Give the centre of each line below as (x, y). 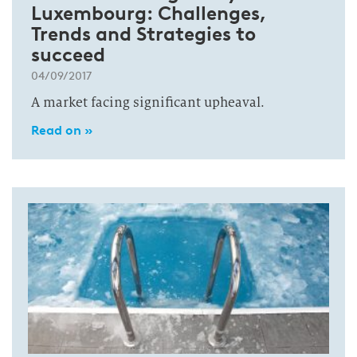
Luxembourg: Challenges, (149, 13)
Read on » (62, 130)
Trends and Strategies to (143, 34)
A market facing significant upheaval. (148, 102)
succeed (68, 55)
